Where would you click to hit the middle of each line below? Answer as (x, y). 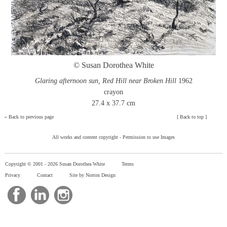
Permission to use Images (149, 137)
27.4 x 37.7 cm (113, 103)
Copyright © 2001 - (26, 164)
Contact (45, 175)
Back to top (192, 117)
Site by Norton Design (92, 175)
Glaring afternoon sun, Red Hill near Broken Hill (105, 81)
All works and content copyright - (87, 137)
